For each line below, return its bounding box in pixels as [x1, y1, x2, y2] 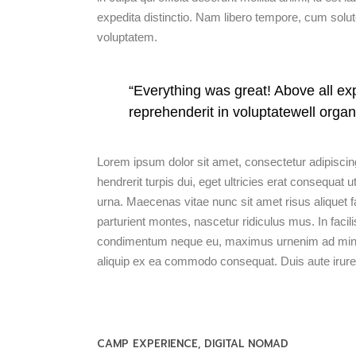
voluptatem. [97, 30, 157, 44]
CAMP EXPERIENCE [97, 335, 198, 351]
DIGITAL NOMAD [204, 335, 288, 351]
